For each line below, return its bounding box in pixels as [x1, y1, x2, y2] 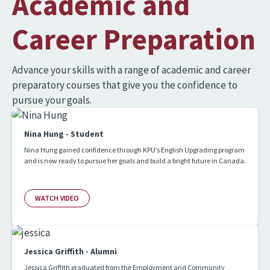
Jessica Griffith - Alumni [24, 245, 117, 257]
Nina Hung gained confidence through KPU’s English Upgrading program [24, 145, 245, 154]
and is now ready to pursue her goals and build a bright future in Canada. [24, 155, 246, 165]
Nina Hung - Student [24, 128, 104, 139]
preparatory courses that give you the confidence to [12, 78, 237, 92]
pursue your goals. [12, 93, 92, 107]
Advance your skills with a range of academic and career [12, 63, 251, 77]
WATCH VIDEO [35, 193, 80, 202]
